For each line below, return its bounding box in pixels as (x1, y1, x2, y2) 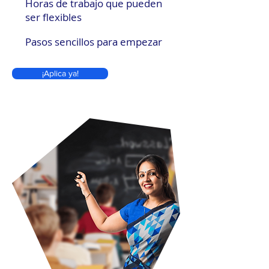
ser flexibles (25, 10, 82, 24)
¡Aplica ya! (41, 68, 79, 78)
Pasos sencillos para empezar (25, 35, 162, 49)
